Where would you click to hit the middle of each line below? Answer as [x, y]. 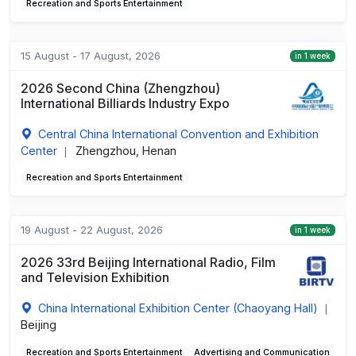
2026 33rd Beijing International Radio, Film [148, 262]
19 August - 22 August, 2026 [91, 230]
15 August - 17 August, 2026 [90, 55]
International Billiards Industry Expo [125, 103]
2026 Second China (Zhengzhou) [120, 88]
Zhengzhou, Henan [126, 150]
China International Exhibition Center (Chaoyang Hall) [178, 308]
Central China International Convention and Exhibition [178, 133]
